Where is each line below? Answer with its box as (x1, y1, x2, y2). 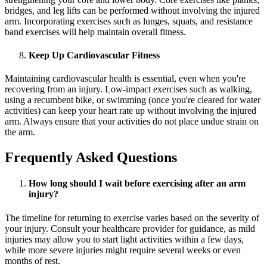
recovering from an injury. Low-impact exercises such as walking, (5, 84, 252, 95)
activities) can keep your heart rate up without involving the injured (5, 105, 256, 116)
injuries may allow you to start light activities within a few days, (5, 234, 244, 244)
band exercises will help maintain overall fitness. (5, 26, 186, 37)
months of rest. (5, 255, 60, 266)
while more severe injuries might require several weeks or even (5, 244, 241, 255)
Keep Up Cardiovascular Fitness (29, 49, 160, 60)
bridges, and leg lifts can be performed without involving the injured (5, 5, 260, 15)
